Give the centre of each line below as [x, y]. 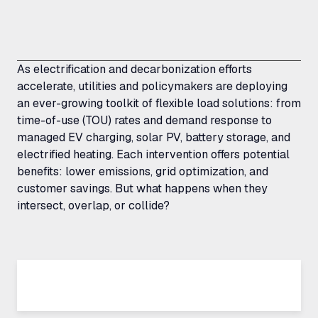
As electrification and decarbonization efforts [135, 69]
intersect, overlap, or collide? [93, 205]
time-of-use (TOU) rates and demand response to [144, 120]
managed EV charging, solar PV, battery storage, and [154, 137]
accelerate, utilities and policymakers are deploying [152, 86]
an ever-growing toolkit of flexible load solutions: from [159, 103]
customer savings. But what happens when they [142, 188]
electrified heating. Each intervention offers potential [153, 154]
